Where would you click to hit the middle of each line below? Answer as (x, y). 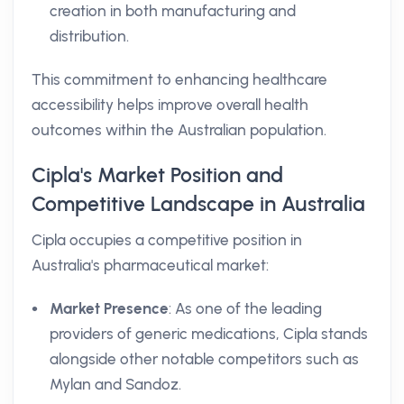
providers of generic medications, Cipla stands (209, 334)
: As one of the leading (245, 308)
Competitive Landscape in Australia (198, 204)
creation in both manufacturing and (173, 11)
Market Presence (109, 308)
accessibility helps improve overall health (170, 105)
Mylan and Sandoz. (115, 384)
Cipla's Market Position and (157, 175)
